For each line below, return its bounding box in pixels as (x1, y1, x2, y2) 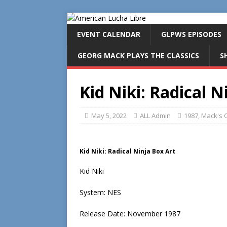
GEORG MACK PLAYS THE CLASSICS (78, 51, 199, 60)
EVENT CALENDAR (77, 29, 140, 39)
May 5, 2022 (91, 111, 127, 120)
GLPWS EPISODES (161, 29, 221, 39)
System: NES (80, 187, 121, 197)
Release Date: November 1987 (80, 209, 180, 218)
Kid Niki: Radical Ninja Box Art (80, 147, 175, 156)
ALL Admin (140, 111, 171, 120)
